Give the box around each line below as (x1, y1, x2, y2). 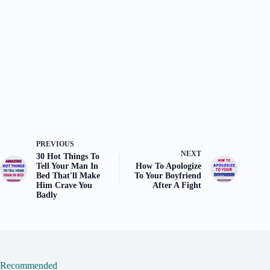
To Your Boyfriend (134, 171, 202, 180)
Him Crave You (36, 180, 92, 190)
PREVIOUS (36, 139, 74, 148)
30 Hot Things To (36, 151, 99, 161)
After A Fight (152, 180, 202, 190)
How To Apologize (136, 161, 202, 171)
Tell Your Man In (36, 161, 98, 171)
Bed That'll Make (36, 171, 100, 180)
